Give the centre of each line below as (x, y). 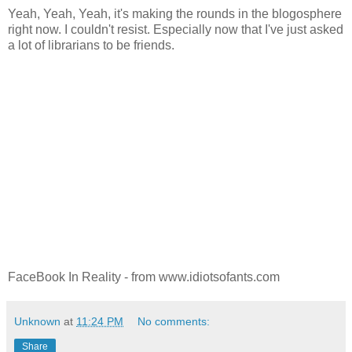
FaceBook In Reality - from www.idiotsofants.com (144, 277)
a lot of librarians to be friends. (91, 45)
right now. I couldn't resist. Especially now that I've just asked (176, 29)
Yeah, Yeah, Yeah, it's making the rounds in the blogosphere (175, 13)
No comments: (174, 321)
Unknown (37, 321)
